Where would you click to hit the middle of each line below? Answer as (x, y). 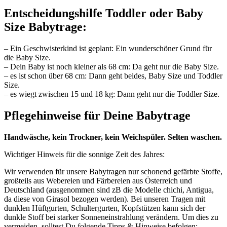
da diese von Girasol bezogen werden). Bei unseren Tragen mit (105, 199)
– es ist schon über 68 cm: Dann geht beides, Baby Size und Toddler (113, 76)
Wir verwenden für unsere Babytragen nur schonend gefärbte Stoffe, (113, 172)
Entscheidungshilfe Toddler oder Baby (104, 13)
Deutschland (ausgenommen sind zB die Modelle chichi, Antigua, (109, 190)
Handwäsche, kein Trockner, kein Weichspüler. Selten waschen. (113, 137)
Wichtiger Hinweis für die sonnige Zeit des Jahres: (84, 155)
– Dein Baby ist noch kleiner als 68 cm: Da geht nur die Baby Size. (111, 67)
